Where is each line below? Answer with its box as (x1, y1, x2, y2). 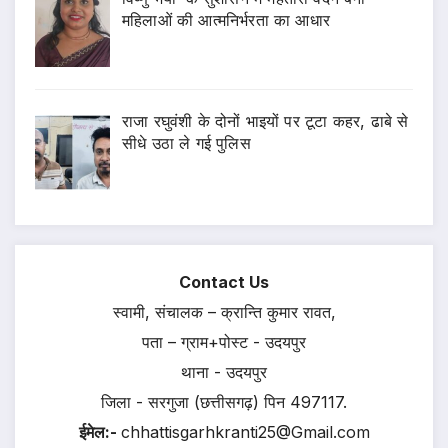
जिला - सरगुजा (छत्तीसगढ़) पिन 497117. (101, 392, 347, 413)
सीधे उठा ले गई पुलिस (122, 133, 251, 154)
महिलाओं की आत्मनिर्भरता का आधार (122, 10, 330, 31)
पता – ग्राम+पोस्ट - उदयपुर (142, 332, 306, 353)
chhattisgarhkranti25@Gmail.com (120, 422, 370, 443)
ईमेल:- (78, 422, 121, 443)
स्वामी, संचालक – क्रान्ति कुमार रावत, (112, 302, 336, 323)
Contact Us (179, 272, 269, 293)
